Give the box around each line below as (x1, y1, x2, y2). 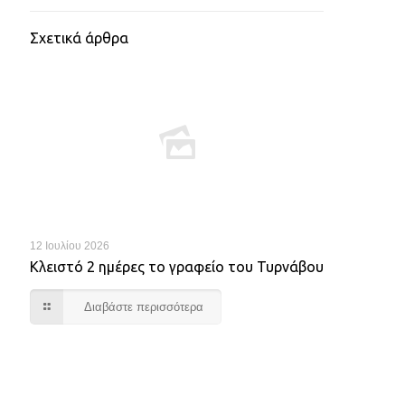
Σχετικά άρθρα (30, 30, 128, 46)
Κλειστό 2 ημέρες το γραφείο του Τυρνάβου (30, 259, 324, 275)
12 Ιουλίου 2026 (30, 240, 109, 252)
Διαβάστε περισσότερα (84, 300, 203, 314)
